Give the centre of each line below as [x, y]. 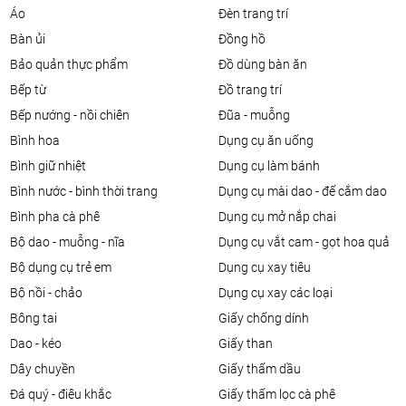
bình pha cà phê [59, 217]
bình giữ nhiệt [52, 166]
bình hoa [39, 140]
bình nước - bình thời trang [88, 191]
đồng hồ [246, 39]
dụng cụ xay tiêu [268, 267]
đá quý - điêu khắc [65, 394]
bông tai [38, 318]
